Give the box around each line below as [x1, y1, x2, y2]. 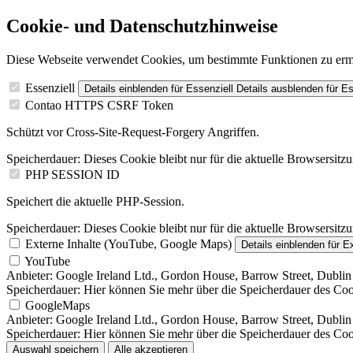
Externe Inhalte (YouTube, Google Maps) [25, 236, 232, 251]
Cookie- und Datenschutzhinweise [6, 15, 278, 36]
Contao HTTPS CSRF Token [25, 98, 173, 112]
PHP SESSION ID [25, 167, 120, 181]
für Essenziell [168, 82, 233, 95]
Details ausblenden [236, 82, 323, 95]
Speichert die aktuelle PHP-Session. [6, 194, 184, 208]
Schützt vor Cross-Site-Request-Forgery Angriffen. [6, 124, 259, 139]
